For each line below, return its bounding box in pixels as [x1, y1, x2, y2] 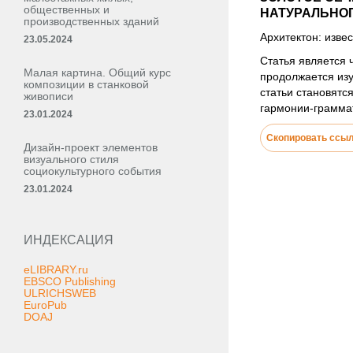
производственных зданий [24, 15, 159, 28]
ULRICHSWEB [24, 287, 96, 299]
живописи [24, 90, 73, 102]
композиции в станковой [24, 78, 149, 91]
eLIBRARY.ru [24, 263, 88, 276]
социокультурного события [24, 165, 162, 177]
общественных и [24, 3, 110, 16]
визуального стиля [24, 153, 119, 165]
